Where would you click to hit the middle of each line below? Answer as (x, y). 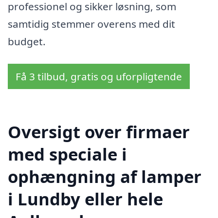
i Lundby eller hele (85, 199)
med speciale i (67, 154)
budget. (27, 42)
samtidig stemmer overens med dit (91, 24)
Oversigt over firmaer (99, 131)
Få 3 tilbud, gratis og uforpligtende (99, 77)
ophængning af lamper (105, 176)
